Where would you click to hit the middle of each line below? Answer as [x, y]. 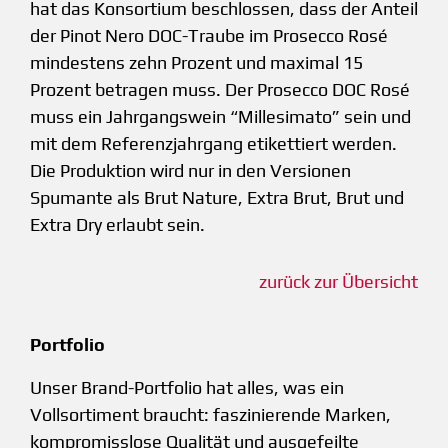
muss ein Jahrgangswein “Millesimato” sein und [220, 117]
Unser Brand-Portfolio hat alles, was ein [187, 388]
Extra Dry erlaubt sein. [117, 225]
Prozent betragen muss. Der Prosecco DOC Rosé [220, 90]
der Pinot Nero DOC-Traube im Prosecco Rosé [209, 36]
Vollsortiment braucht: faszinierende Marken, [210, 415]
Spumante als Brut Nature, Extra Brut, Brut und [217, 198]
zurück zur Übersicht [338, 282]
